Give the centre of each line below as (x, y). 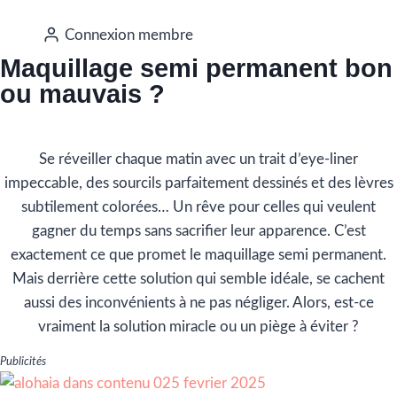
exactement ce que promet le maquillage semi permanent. (198, 255)
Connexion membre (129, 35)
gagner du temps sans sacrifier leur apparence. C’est (198, 231)
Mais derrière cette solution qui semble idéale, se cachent (198, 279)
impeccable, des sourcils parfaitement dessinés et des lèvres (198, 183)
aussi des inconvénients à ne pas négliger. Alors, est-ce (198, 303)
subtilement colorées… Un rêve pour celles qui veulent (198, 207)
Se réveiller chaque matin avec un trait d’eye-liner (198, 160)
